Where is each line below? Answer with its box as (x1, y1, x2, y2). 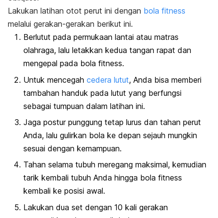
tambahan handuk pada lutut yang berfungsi (23, 88, 182, 98)
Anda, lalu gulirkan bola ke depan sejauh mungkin (23, 130, 197, 141)
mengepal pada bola (23, 58, 98, 69)
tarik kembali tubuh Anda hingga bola (23, 173, 158, 183)
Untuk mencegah (23, 74, 87, 85)
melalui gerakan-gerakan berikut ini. (8, 19, 133, 29)
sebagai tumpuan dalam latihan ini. (23, 101, 145, 111)
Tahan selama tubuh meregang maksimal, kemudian (23, 160, 206, 170)
